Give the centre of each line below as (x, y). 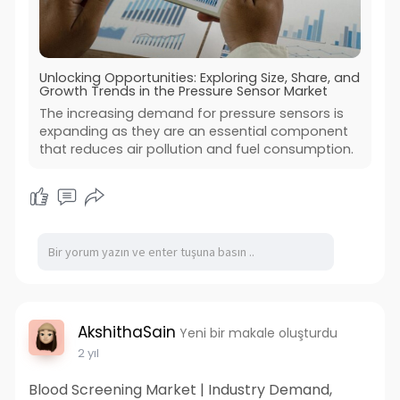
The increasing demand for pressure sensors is (191, 114)
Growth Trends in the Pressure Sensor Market (183, 92)
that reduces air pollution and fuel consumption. (196, 150)
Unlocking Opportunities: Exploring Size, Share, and (199, 78)
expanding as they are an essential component (193, 132)
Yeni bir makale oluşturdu (258, 333)
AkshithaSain (126, 333)
